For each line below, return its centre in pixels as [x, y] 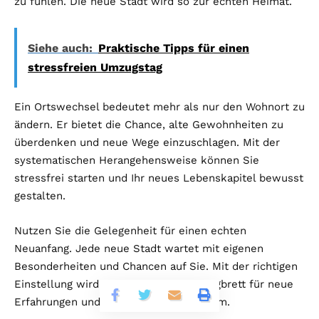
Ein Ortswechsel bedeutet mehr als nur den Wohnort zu [159, 107]
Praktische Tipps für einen [174, 48]
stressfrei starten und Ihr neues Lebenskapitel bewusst [159, 178]
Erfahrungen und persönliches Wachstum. [122, 302]
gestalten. [40, 196]
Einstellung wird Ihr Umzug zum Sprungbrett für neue [154, 284]
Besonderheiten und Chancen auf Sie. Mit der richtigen [156, 267]
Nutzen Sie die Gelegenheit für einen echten [130, 231]
